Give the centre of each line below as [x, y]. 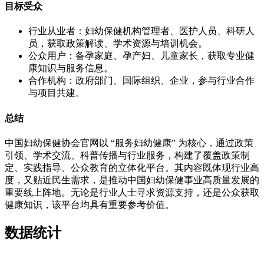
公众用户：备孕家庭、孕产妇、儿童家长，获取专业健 [141, 56]
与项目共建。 [57, 93]
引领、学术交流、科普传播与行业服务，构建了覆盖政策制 [127, 155]
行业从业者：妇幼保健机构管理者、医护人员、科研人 [141, 31]
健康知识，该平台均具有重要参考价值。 [90, 204]
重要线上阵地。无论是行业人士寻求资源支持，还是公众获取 [132, 192]
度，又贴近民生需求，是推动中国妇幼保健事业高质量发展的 [132, 180]
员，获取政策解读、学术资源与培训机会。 [118, 44]
